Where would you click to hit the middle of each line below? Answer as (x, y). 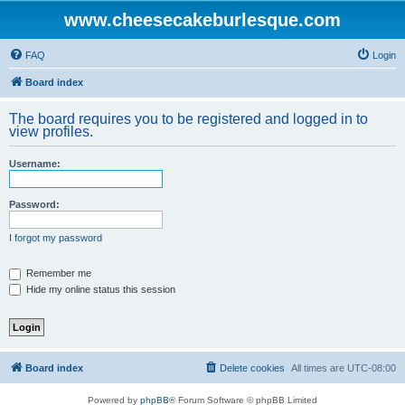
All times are (319, 368)
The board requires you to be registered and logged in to (188, 119)
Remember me (57, 273)
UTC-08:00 (372, 368)
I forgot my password (56, 238)
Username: (35, 164)
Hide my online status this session (99, 289)
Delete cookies (252, 368)
